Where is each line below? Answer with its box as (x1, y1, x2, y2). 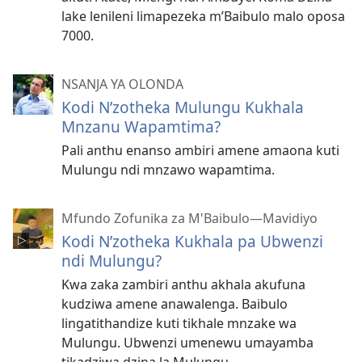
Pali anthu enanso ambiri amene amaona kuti (61, 141, 339, 159)
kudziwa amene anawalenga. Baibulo (61, 294, 288, 313)
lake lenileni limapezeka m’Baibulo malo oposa (61, 6, 345, 25)
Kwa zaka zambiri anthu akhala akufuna (61, 275, 305, 293)
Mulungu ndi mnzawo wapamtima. (61, 160, 275, 179)
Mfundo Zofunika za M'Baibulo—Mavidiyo (61, 208, 318, 227)
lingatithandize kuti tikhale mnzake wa (61, 314, 297, 332)
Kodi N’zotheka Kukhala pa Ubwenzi (61, 229, 323, 252)
